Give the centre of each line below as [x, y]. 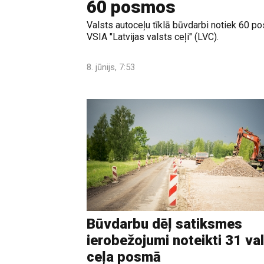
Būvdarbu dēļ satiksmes [164, 224]
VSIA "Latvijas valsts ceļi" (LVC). [153, 37]
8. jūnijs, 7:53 [111, 67]
